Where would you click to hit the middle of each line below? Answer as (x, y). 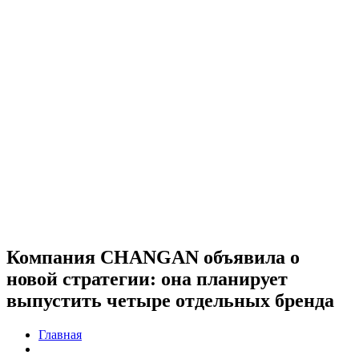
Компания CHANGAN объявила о (153, 257)
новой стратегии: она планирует (147, 278)
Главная (60, 334)
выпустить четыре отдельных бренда (170, 300)
